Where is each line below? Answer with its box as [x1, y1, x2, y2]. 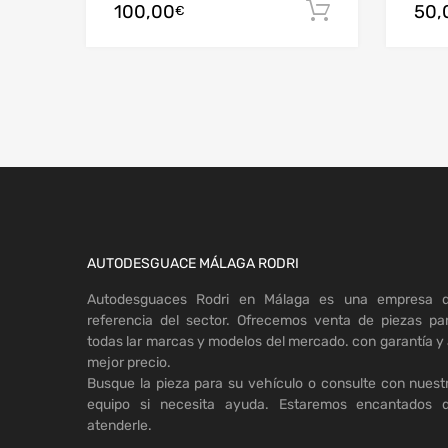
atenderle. [87, 417, 152, 435]
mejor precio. [87, 354, 171, 372]
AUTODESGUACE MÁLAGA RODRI [87, 255, 299, 273]
